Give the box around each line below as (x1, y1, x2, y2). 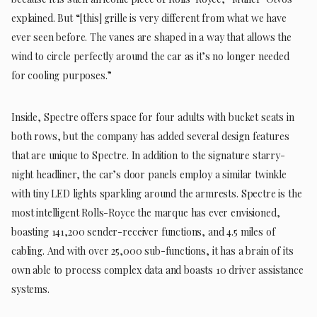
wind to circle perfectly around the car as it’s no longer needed (11, 49, 289, 63)
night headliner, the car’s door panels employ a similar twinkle (11, 167, 287, 181)
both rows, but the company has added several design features (11, 129, 289, 143)
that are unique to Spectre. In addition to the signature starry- (11, 148, 285, 162)
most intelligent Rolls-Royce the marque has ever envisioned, (11, 205, 280, 219)
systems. (11, 282, 50, 296)
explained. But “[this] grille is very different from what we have (11, 11, 287, 25)
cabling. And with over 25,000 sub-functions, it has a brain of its (11, 243, 294, 258)
